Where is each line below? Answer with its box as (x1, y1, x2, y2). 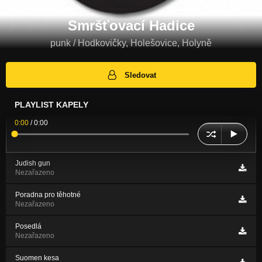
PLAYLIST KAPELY (15, 100, 88, 110)
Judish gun (15, 159, 50, 168)
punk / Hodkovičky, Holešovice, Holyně (50, 37, 212, 48)
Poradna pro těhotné (15, 191, 81, 199)
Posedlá (15, 222, 42, 231)
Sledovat (125, 70, 157, 80)
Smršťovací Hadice (67, 17, 195, 33)
